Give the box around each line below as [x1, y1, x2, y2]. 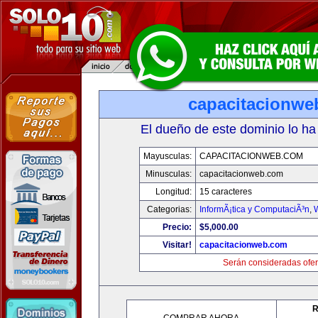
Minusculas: [146, 169, 192, 179]
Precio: [163, 222, 192, 232]
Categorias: [147, 204, 192, 214]
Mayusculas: [143, 151, 192, 161]
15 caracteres [199, 187, 252, 197]
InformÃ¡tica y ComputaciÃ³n [199, 204, 309, 214]
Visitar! [163, 240, 192, 250]
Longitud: [155, 187, 192, 197]
